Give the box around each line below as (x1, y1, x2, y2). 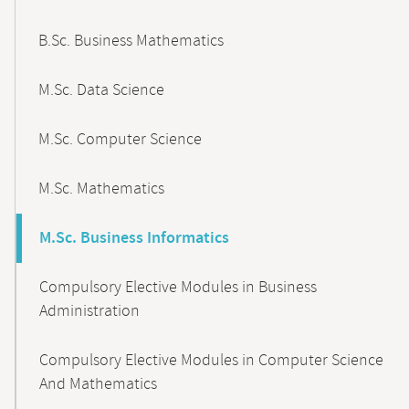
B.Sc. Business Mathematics (38, 30, 224, 52)
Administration (39, 300, 140, 322)
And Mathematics (39, 373, 157, 395)
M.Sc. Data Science (38, 79, 164, 101)
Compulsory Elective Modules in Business (39, 277, 317, 299)
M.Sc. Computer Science (38, 129, 202, 151)
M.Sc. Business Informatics (39, 227, 229, 249)
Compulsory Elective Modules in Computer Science (39, 350, 383, 372)
